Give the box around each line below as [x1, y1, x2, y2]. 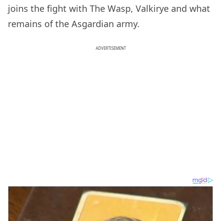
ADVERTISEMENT [95, 45, 126, 51]
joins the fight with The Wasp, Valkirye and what [8, 2, 210, 15]
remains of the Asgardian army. [8, 18, 142, 30]
